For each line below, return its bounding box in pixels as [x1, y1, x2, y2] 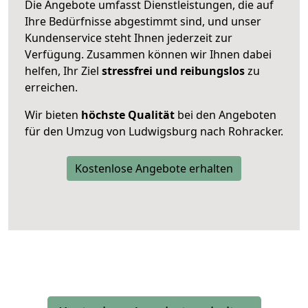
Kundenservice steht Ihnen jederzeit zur [25, 30, 232, 45]
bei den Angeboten [175, 107, 276, 122]
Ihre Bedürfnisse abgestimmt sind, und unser [25, 13, 261, 29]
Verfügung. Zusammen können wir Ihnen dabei [25, 46, 272, 62]
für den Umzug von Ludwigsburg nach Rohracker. [25, 123, 283, 139]
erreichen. [25, 79, 78, 95]
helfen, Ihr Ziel [25, 63, 102, 78]
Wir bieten [25, 107, 81, 122]
